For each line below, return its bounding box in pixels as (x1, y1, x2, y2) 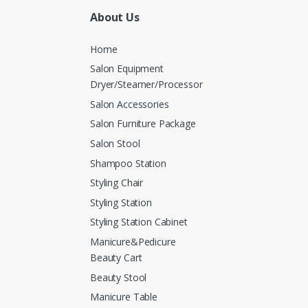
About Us (90, 10, 140, 25)
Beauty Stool (90, 270, 147, 284)
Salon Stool (90, 137, 140, 151)
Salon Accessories (90, 97, 169, 111)
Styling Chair (90, 176, 144, 190)
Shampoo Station (90, 156, 166, 170)
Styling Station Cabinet (90, 215, 188, 229)
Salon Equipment (90, 62, 164, 76)
